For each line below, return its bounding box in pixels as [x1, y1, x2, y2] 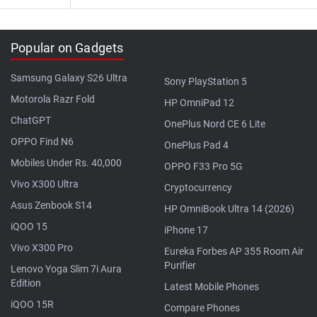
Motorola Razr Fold [11, 93, 95, 105]
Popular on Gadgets [11, 40, 124, 55]
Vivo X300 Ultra [11, 178, 79, 190]
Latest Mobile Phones [164, 280, 259, 292]
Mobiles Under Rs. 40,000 [11, 156, 122, 168]
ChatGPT [11, 114, 51, 126]
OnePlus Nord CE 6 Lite [164, 117, 265, 129]
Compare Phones [164, 301, 240, 313]
